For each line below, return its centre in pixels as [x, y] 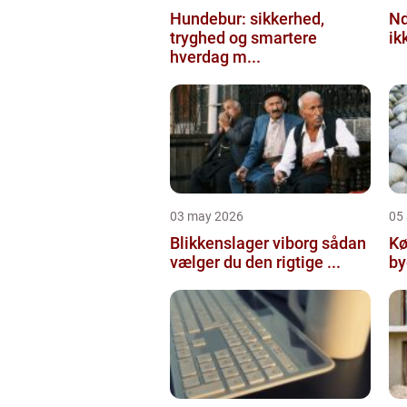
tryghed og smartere [243, 37]
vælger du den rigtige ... [255, 262]
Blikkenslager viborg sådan [246, 243]
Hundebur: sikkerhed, [247, 18]
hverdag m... [215, 56]
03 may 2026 [207, 216]
